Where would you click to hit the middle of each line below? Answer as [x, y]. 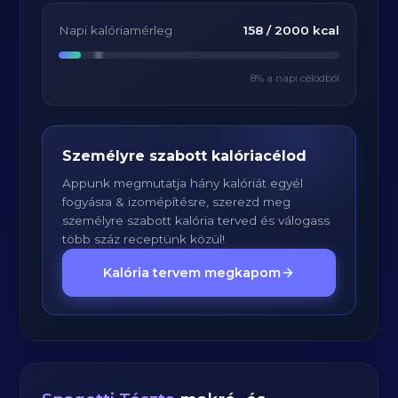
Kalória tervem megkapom [192, 273]
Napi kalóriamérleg [116, 30]
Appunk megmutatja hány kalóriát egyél [183, 183]
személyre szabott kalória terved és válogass [196, 220]
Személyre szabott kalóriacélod [185, 156]
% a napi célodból [297, 78]
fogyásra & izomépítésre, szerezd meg [177, 202]
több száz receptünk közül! [144, 239]
